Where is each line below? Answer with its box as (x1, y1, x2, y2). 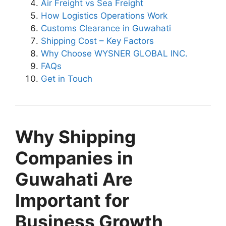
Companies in (15, 147, 133, 168)
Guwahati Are (15, 168, 133, 190)
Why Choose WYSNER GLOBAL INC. (41, 48, 188, 59)
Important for (15, 189, 129, 211)
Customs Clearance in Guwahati (41, 23, 171, 33)
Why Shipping (15, 126, 136, 147)
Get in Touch (41, 73, 92, 84)
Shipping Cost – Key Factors (41, 35, 154, 46)
